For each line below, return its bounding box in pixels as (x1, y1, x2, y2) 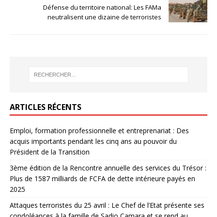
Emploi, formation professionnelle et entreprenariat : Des (10, 126, 189, 136)
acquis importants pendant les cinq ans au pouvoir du (10, 137, 177, 146)
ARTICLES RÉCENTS (10, 102, 81, 113)
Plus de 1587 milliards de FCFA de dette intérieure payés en (10, 174, 195, 184)
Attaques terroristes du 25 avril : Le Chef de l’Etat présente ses (10, 201, 204, 210)
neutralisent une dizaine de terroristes (47, 12, 161, 21)
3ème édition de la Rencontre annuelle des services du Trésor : (10, 163, 206, 173)
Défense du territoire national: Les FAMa (43, 2, 161, 12)
